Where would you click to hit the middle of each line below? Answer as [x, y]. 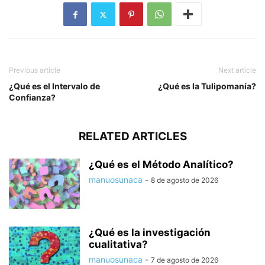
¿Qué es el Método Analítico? [161, 165]
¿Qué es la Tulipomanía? [207, 86]
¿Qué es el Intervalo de [54, 86]
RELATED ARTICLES [132, 137]
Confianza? [32, 98]
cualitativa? [118, 245]
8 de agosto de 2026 [185, 180]
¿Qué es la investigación [150, 233]
